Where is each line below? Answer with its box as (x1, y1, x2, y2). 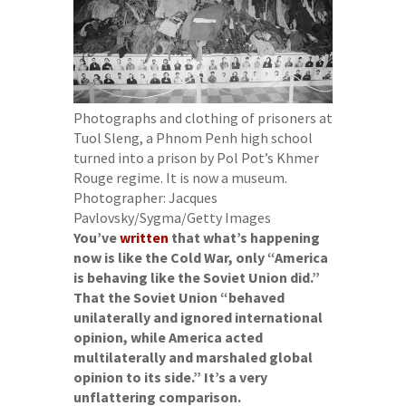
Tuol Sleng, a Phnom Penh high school (72, 128, 313, 147)
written (119, 227, 169, 246)
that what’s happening (168, 227, 320, 246)
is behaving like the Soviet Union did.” (72, 267, 320, 286)
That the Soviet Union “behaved (72, 287, 285, 306)
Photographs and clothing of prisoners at (72, 108, 333, 127)
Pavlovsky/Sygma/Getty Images (72, 208, 271, 227)
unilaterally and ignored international (72, 307, 323, 326)
